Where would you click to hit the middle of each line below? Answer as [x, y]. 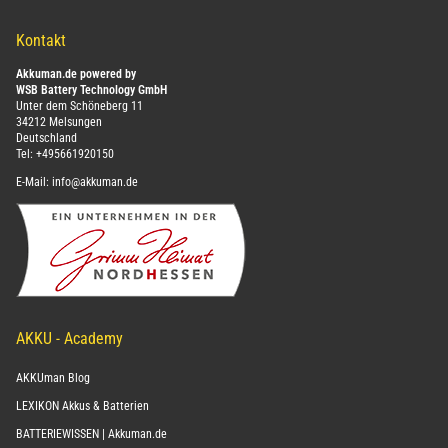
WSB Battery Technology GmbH [91, 90]
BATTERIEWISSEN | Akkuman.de [91, 434]
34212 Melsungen [59, 122]
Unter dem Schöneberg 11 [79, 106]
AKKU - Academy [69, 339]
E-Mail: [34, 182]
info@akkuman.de [95, 182]
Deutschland [46, 138]
